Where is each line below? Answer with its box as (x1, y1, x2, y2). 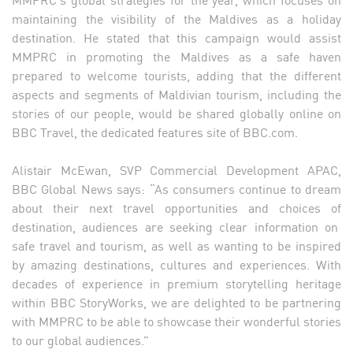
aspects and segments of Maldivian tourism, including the (12, 84, 341, 103)
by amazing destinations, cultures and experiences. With (12, 254, 341, 273)
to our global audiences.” (12, 329, 149, 349)
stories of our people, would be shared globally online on (12, 102, 341, 122)
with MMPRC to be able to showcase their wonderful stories (12, 310, 341, 330)
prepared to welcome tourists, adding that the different (12, 65, 341, 84)
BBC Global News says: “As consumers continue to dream (12, 178, 341, 198)
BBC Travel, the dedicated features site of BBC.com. (12, 121, 298, 141)
